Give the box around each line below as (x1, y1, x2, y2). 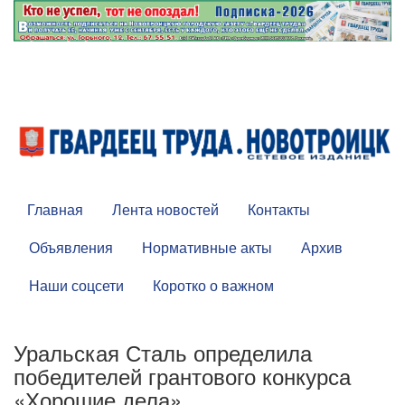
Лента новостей (112, 199, 219, 221)
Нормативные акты (142, 237, 272, 259)
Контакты (248, 199, 310, 221)
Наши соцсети (29, 275, 124, 297)
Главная (27, 199, 83, 221)
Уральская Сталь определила (14, 336, 312, 369)
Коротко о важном (153, 275, 274, 297)
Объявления (29, 237, 113, 259)
